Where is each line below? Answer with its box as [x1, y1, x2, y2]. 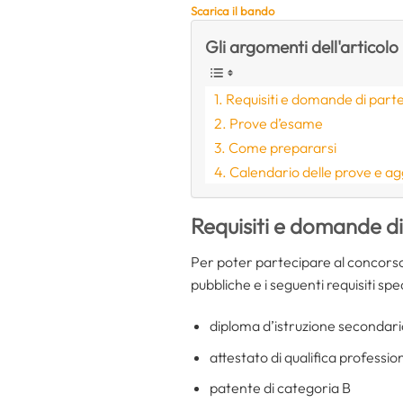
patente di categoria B [209, 379, 351, 398]
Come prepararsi [228, 139, 337, 157]
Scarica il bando [191, 4, 274, 19]
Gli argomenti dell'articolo [205, 36, 399, 58]
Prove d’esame [229, 114, 324, 133]
